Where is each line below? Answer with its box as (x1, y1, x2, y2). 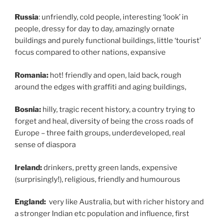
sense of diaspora (15, 140, 76, 150)
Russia (15, 13, 39, 22)
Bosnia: (15, 105, 43, 114)
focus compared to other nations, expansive (15, 48, 166, 57)
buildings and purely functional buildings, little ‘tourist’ (15, 36, 201, 45)
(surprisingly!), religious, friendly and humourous (15, 175, 180, 184)
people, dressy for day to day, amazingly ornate (15, 24, 175, 34)
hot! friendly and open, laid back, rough (48, 70, 181, 80)
